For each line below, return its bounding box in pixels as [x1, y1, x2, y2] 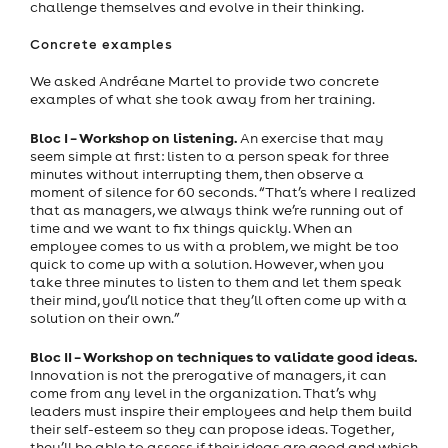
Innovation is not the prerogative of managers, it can [30, 366, 386, 385]
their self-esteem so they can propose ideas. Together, [30, 420, 393, 439]
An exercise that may [237, 129, 384, 148]
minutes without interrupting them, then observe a [30, 165, 364, 184]
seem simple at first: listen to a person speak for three [30, 147, 389, 166]
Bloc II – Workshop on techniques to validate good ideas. [30, 347, 417, 367]
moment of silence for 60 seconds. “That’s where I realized [30, 183, 416, 202]
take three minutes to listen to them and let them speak [30, 273, 402, 292]
